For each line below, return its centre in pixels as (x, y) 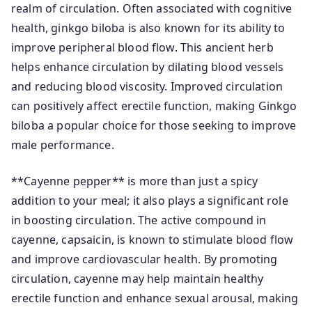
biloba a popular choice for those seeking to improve (154, 125)
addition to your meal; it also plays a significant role (150, 201)
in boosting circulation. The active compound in (139, 220)
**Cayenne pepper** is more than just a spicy (135, 181)
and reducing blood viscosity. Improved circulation (147, 86)
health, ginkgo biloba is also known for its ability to (148, 28)
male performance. (63, 145)
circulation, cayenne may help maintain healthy (138, 279)
